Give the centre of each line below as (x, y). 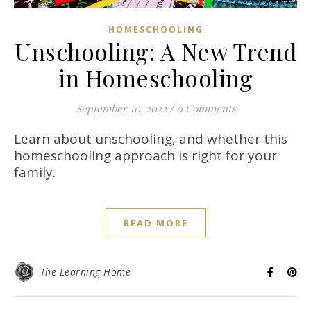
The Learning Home (85, 271)
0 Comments (206, 108)
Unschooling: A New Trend (155, 51)
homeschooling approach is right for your (145, 155)
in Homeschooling (155, 77)
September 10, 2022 (121, 108)
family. (35, 172)
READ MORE (155, 222)
